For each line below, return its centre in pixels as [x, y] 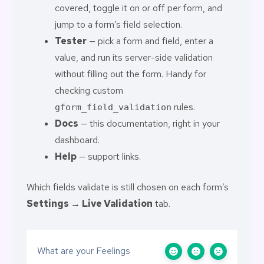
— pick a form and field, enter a [150, 41]
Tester [71, 41]
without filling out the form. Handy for [131, 74]
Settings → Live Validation [90, 204]
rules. [183, 107]
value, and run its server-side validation [134, 57]
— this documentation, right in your [149, 123]
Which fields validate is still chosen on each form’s [128, 187]
